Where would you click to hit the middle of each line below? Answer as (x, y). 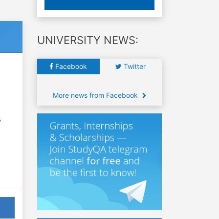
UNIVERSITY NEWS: (88, 40)
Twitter (134, 66)
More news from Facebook (96, 95)
